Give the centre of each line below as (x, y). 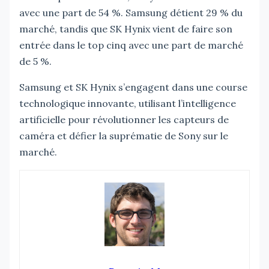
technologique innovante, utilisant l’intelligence (128, 103)
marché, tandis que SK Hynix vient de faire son (126, 29)
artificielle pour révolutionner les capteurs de (124, 119)
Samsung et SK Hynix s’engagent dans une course (133, 87)
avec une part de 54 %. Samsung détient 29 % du (131, 12)
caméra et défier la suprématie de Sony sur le (124, 135)
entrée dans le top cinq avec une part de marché (131, 45)
